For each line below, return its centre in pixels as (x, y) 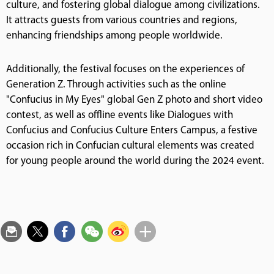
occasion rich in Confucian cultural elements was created (130, 146)
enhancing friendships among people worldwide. (114, 35)
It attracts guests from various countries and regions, (122, 20)
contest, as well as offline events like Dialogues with (120, 115)
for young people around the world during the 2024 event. (135, 161)
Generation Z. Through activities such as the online (116, 84)
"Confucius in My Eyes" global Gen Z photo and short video (134, 100)
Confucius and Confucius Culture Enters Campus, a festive (132, 130)
